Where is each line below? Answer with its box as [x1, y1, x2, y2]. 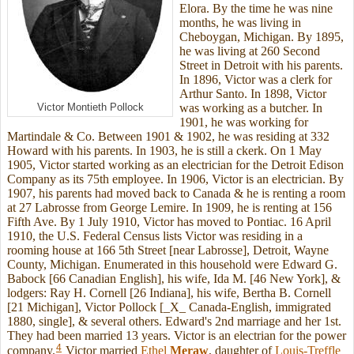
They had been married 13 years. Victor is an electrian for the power [7, 329, 346, 343]
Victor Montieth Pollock [36, 100, 144, 113]
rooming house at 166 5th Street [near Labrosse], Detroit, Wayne [7, 243, 329, 258]
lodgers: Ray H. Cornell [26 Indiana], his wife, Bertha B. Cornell [7, 286, 331, 300]
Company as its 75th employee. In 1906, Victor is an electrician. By [7, 172, 344, 186]
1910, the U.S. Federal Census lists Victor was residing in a [7, 229, 303, 243]
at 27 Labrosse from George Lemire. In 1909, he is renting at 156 [7, 201, 332, 215]
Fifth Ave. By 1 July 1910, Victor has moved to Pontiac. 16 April [7, 215, 331, 229]
